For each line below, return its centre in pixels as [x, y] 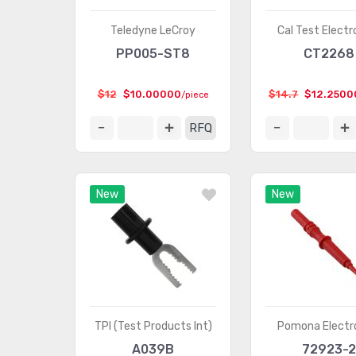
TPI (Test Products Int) [153, 326]
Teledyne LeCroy [153, 31]
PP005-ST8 [153, 54]
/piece [195, 95]
